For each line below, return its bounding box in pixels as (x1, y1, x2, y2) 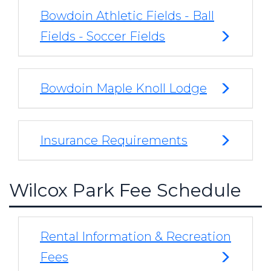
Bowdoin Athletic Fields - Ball (40, 8, 214, 24)
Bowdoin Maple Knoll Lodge (40, 81, 207, 96)
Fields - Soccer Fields (40, 29, 165, 44)
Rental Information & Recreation (40, 229, 231, 244)
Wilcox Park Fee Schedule (9, 179, 241, 202)
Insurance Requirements (40, 133, 188, 148)
